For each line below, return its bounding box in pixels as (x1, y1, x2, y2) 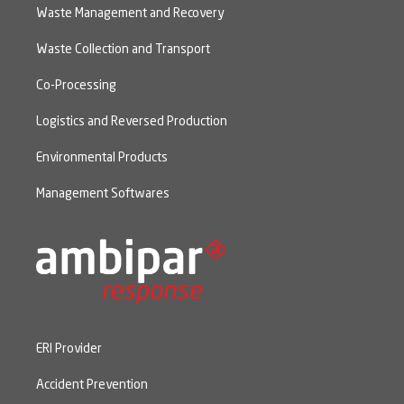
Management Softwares (36, 188, 170, 201)
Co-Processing (36, 79, 116, 93)
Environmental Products (36, 151, 168, 165)
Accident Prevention (36, 378, 148, 391)
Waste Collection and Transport (36, 43, 210, 57)
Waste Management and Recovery (36, 7, 224, 21)
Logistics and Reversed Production (36, 115, 227, 129)
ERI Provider (36, 342, 102, 355)
